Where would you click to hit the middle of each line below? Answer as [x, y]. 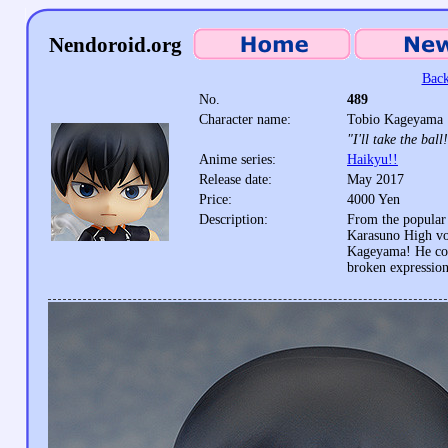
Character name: [245, 119]
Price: [215, 199]
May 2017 [375, 179]
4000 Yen [373, 199]
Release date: [235, 179]
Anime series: [237, 159]
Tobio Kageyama [395, 119]
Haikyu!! [372, 159]
